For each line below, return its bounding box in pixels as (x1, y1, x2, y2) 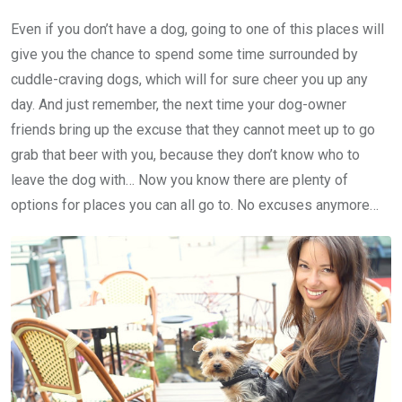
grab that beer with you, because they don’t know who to (11, 146, 360, 164)
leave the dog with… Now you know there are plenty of (11, 171, 348, 189)
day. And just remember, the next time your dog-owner (11, 96, 346, 114)
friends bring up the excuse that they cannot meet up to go (11, 121, 375, 139)
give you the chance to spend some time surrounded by (11, 46, 358, 64)
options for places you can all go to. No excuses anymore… (11, 197, 379, 214)
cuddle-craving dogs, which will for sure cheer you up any (11, 71, 368, 89)
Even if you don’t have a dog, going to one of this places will (11, 21, 384, 39)
